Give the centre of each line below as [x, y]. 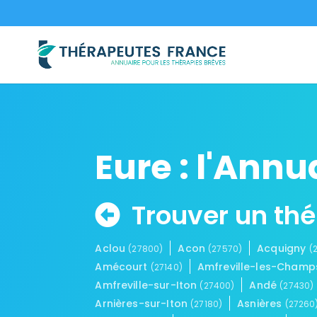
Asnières [261, 303]
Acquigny [283, 248]
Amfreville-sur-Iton [148, 285]
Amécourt [123, 266]
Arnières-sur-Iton [143, 303]
